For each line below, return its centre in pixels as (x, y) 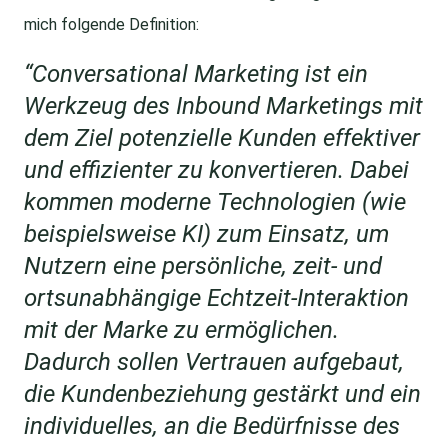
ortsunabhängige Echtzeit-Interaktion (216, 298)
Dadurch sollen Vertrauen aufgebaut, (214, 362)
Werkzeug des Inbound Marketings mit (223, 106)
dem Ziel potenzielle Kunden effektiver (222, 138)
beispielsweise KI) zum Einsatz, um (206, 234)
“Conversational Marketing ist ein (196, 74)
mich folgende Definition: (111, 25)
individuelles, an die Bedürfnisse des (212, 426)
